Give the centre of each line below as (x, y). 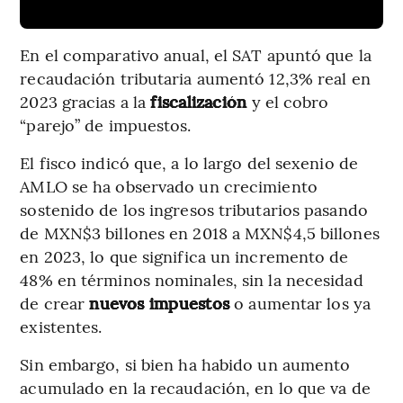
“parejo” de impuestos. (106, 125)
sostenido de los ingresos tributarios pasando (194, 210)
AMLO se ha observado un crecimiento (169, 186)
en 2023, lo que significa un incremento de (184, 256)
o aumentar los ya (300, 303)
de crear (55, 303)
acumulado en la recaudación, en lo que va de (195, 388)
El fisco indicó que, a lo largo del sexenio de (189, 163)
